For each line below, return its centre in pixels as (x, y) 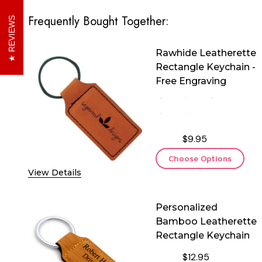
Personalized (187, 207)
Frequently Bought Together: (99, 21)
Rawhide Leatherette (206, 53)
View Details (55, 172)
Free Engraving (191, 81)
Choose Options (200, 158)
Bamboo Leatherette (206, 221)
